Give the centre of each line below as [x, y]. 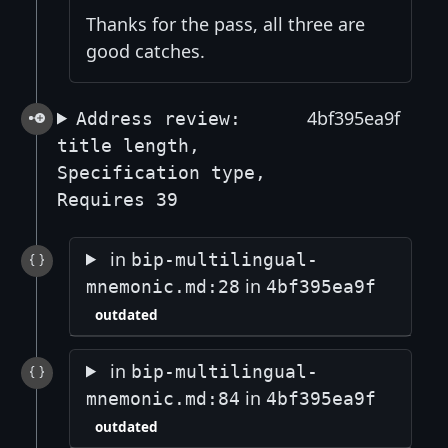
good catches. [145, 50]
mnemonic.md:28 [163, 286]
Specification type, [161, 172]
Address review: [159, 118]
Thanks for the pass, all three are [225, 23]
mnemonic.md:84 [163, 398]
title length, [128, 145]
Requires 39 [117, 199]
